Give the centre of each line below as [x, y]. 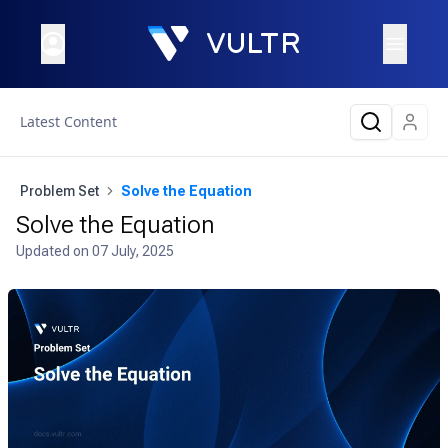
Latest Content [68, 121]
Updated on [54, 251]
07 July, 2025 [133, 251]
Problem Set [59, 191]
